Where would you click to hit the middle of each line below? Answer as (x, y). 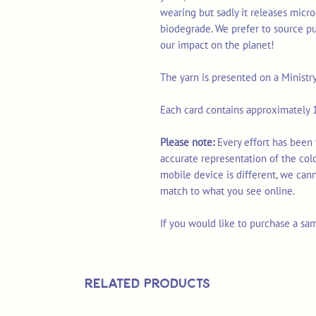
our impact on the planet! (217, 45)
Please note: (189, 142)
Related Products (147, 283)
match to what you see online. (227, 191)
